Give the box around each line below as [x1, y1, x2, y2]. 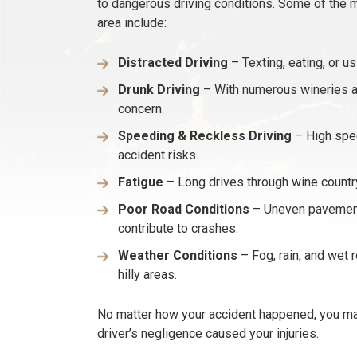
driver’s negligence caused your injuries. [97, 326, 319, 342]
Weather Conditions [118, 248, 237, 264]
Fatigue [118, 175, 163, 190]
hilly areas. [118, 267, 177, 283]
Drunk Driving [118, 82, 200, 98]
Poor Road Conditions [118, 202, 249, 218]
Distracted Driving [118, 55, 228, 71]
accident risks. [118, 147, 198, 163]
